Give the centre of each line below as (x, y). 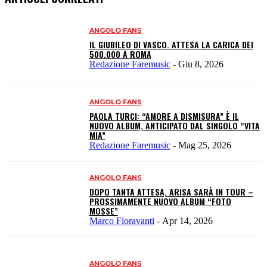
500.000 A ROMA (120, 54)
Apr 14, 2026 (187, 221)
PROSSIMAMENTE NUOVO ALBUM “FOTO (160, 201)
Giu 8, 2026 (201, 64)
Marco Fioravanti (122, 221)
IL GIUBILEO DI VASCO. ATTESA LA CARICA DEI (171, 44)
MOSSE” (103, 211)
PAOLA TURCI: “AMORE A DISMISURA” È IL (164, 116)
